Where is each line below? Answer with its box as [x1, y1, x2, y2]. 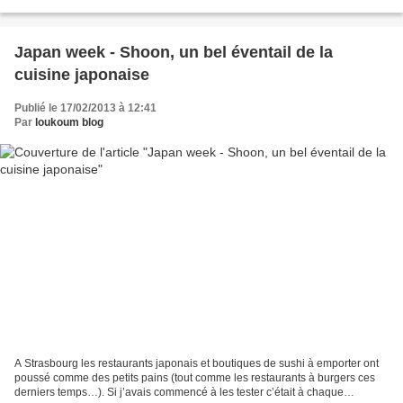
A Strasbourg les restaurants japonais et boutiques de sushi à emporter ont [14, 356, 379, 370]
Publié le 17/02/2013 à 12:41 [14, 102, 157, 115]
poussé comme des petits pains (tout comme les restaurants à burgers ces [14, 371, 375, 384]
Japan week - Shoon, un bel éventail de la [14, 43, 333, 62]
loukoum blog [35, 116, 103, 130]
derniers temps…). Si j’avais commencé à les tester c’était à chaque [14, 385, 344, 399]
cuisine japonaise [14, 66, 149, 85]
